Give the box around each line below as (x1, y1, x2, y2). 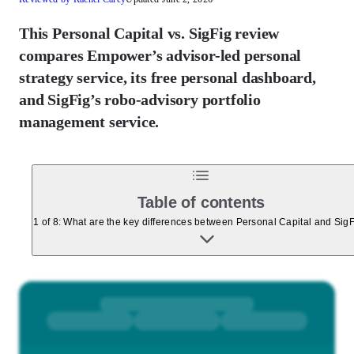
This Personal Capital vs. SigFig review (19, 24, 280, 42)
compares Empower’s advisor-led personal (19, 47, 302, 64)
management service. (19, 113, 160, 130)
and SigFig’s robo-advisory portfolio (19, 91, 261, 108)
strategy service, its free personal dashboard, (19, 69, 316, 86)
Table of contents (137, 194, 265, 211)
